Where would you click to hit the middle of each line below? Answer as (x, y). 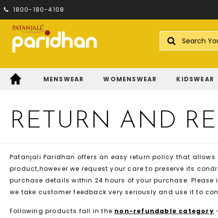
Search (172, 50)
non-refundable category (164, 211)
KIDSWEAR (195, 79)
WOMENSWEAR (130, 79)
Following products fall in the (62, 211)
